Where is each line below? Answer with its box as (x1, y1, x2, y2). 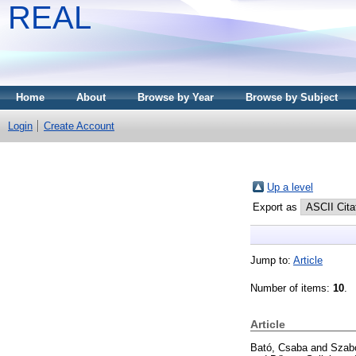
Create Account (44, 120, 114, 132)
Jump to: (250, 253, 293, 266)
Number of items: (250, 281, 333, 294)
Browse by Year (137, 91, 214, 103)
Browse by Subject (246, 91, 338, 103)
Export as (253, 200, 300, 213)
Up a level (267, 180, 313, 193)
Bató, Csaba (250, 341, 308, 354)
